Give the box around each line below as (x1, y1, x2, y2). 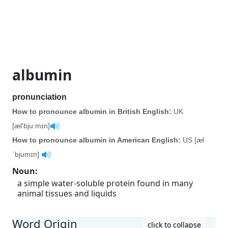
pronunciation (12, 93, 67, 101)
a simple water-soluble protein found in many (17, 178, 193, 189)
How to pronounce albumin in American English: (12, 136, 181, 144)
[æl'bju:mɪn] (12, 122, 50, 130)
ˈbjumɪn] (12, 150, 41, 158)
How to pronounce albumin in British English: (12, 107, 172, 116)
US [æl (181, 136, 204, 144)
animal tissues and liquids (17, 188, 117, 199)
